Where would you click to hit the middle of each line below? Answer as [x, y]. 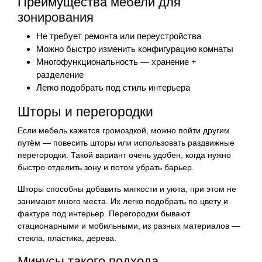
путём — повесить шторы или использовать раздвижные [126, 142]
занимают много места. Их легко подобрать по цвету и [123, 201]
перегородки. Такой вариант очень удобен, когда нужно [124, 155]
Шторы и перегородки [85, 111]
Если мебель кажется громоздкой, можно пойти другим [124, 130]
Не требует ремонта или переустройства [119, 36]
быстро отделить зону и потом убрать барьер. [106, 167]
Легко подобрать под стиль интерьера [113, 87]
